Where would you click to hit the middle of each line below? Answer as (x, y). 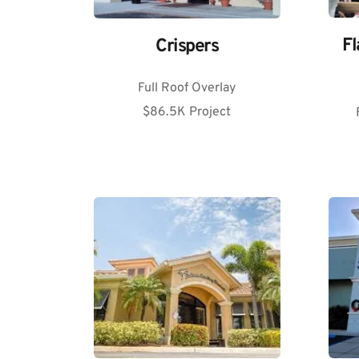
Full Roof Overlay (187, 89)
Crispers (187, 47)
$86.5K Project (187, 113)
